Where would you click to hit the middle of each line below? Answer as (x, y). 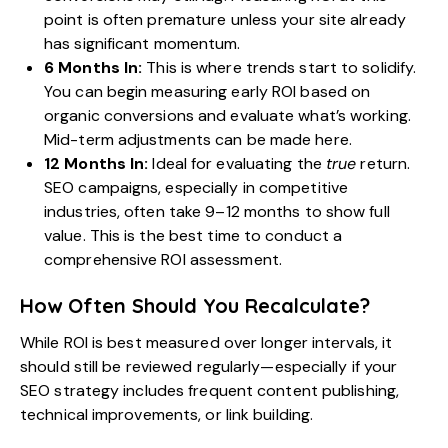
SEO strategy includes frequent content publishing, (210, 391)
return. (383, 164)
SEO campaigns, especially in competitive (196, 188)
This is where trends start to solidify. (279, 68)
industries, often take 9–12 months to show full (217, 212)
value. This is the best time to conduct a (193, 236)
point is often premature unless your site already (225, 20)
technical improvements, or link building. (167, 415)
